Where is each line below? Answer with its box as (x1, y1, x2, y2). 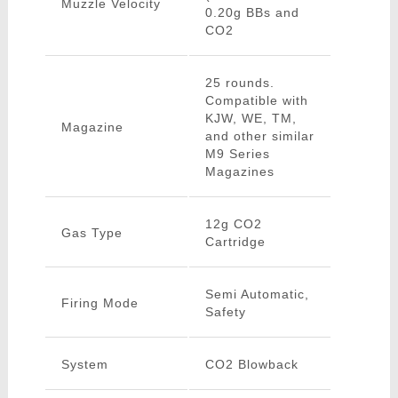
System (60, 357, 108, 372)
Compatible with (204, 93, 308, 108)
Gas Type (60, 226, 123, 241)
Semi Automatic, (204, 287, 309, 302)
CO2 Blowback (204, 357, 298, 372)
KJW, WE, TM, (204, 111, 297, 126)
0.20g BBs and (204, 5, 299, 20)
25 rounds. (204, 76, 275, 91)
